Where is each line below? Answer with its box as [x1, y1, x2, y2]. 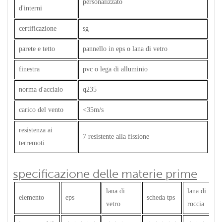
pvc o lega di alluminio [83, 65, 148, 73]
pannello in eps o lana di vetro [83, 45, 167, 53]
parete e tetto [19, 45, 55, 53]
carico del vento [19, 106, 63, 113]
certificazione [19, 24, 56, 32]
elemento [19, 193, 44, 201]
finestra [19, 65, 40, 73]
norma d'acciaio [19, 85, 63, 93]
